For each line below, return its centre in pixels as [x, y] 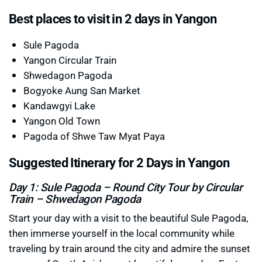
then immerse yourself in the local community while [122, 233]
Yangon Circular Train [70, 60]
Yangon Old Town [62, 121]
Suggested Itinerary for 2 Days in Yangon [119, 163]
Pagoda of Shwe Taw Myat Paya [94, 136]
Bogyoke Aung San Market [82, 91]
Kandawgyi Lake [59, 106]
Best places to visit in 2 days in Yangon [113, 19]
